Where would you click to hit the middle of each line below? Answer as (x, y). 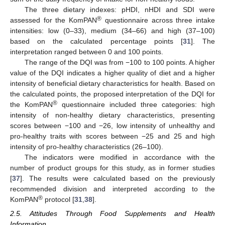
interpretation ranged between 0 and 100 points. (87, 52)
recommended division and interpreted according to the (113, 189)
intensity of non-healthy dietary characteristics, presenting (113, 115)
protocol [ (59, 200)
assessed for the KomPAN (54, 20)
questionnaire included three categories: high (136, 105)
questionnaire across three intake (158, 20)
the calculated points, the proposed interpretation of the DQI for (113, 94)
